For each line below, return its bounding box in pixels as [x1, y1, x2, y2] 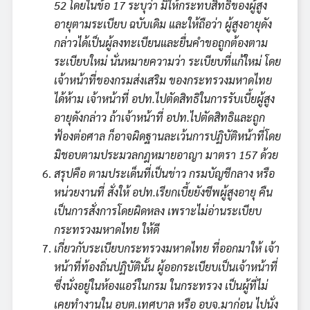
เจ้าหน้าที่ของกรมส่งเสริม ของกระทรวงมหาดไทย [54, 72, 272, 87]
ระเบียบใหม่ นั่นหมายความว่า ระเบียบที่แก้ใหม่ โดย [54, 53, 281, 69]
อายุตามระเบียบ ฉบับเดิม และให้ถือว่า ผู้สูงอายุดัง [54, 16, 272, 31]
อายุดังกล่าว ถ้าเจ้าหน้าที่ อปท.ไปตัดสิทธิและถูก [54, 109, 265, 125]
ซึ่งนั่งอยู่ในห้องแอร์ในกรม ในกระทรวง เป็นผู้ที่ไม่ [54, 277, 268, 293]
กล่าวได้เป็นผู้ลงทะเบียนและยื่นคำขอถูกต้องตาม [54, 35, 268, 50]
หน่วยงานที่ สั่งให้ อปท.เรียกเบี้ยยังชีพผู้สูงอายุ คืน [54, 184, 273, 199]
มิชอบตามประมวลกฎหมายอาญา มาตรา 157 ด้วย [54, 147, 278, 162]
